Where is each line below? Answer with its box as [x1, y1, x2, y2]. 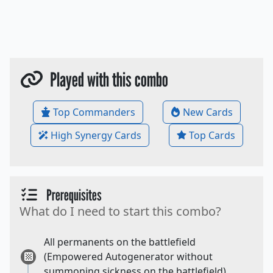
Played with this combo [44, 68, 168, 91]
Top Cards [188, 129, 235, 143]
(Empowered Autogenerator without [44, 250, 213, 264]
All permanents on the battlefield [44, 235, 196, 249]
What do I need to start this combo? [19, 203, 221, 220]
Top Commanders [52, 105, 135, 119]
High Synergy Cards [50, 129, 141, 143]
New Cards [182, 105, 233, 119]
